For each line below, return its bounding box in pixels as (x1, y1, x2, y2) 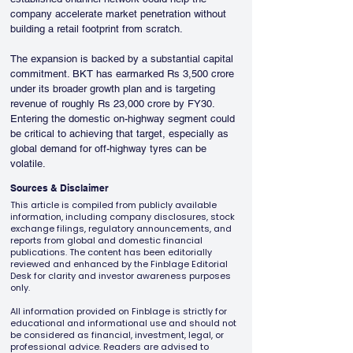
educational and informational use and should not (10, 317, 236, 329)
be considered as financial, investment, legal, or (10, 329, 224, 341)
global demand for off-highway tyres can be (10, 143, 210, 154)
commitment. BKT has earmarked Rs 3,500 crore (10, 68, 237, 80)
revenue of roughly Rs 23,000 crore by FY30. (10, 98, 217, 110)
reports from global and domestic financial (10, 234, 203, 247)
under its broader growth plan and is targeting (10, 83, 218, 95)
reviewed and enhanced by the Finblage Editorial (10, 258, 228, 270)
